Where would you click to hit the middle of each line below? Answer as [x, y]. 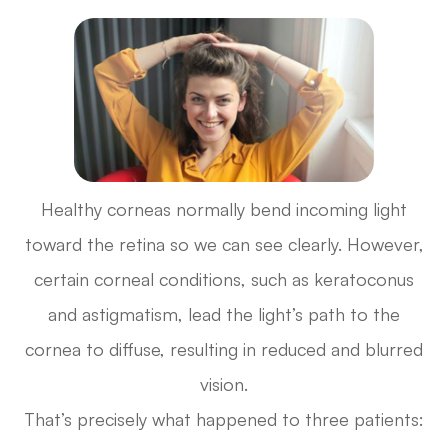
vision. [224, 384]
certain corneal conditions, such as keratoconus [224, 279]
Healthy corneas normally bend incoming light [224, 209]
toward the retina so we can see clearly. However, [224, 244]
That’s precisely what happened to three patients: [224, 419]
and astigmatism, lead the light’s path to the [224, 314]
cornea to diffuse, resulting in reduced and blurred [224, 349]
